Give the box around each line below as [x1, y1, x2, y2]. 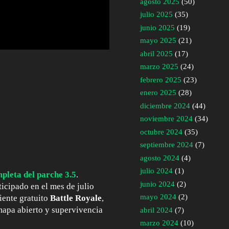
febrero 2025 [140, 75, 181, 84]
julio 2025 [140, 10, 173, 19]
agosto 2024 [140, 153, 179, 162]
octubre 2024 [140, 127, 182, 136]
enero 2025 [140, 88, 176, 97]
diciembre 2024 [140, 101, 190, 110]
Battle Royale [50, 193, 102, 203]
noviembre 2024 [140, 114, 193, 123]
